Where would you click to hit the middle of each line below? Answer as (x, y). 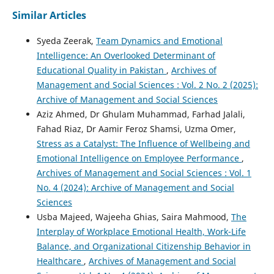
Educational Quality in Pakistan (101, 70)
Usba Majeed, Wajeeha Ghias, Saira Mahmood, (134, 217)
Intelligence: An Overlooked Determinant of (126, 56)
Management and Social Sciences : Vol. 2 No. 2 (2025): (147, 85)
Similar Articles (49, 16)
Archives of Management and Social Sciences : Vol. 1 (144, 173)
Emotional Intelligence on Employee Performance (139, 158)
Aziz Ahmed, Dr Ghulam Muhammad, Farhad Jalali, (141, 114)
